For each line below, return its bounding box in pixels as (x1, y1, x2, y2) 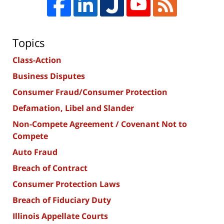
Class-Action (12, 54, 61, 66)
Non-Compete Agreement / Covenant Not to (12, 118, 187, 130)
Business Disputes (12, 70, 85, 82)
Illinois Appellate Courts (12, 210, 108, 222)
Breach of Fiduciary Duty (12, 194, 111, 206)
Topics (12, 35, 45, 50)
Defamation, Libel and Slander (12, 102, 134, 114)
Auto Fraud (12, 146, 57, 158)
